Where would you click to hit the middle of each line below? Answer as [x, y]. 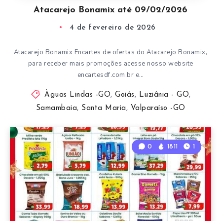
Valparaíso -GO [158, 108]
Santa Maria [104, 108]
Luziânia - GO [164, 95]
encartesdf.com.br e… [110, 75]
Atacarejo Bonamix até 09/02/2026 [110, 10]
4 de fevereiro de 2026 [112, 28]
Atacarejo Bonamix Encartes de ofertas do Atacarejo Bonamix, [110, 52]
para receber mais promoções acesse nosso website [110, 63]
